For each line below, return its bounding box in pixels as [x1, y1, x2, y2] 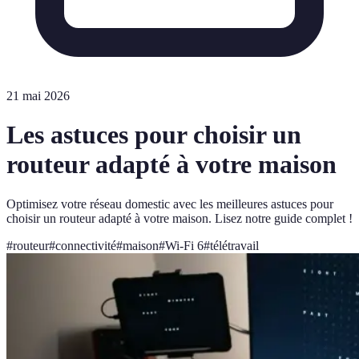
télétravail [210, 238, 259, 252]
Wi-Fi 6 [165, 238, 204, 252]
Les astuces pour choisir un [6, 120, 301, 150]
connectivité [55, 238, 116, 252]
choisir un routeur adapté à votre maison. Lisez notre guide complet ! [6, 211, 353, 225]
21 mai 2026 [6, 89, 70, 103]
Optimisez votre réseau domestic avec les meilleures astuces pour [6, 196, 333, 211]
